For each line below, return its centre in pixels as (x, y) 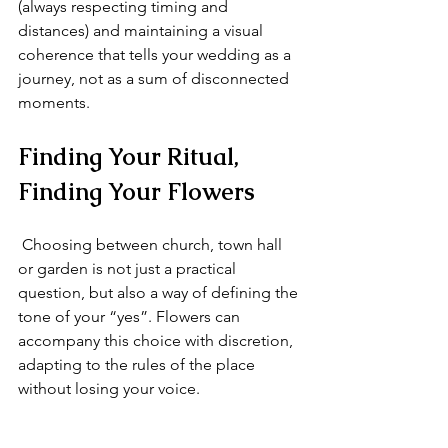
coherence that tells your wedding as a (156, 54)
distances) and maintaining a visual (142, 30)
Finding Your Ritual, (131, 156)
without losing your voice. (109, 388)
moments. (54, 102)
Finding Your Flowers (136, 191)
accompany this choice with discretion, (157, 340)
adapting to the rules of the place (138, 364)
